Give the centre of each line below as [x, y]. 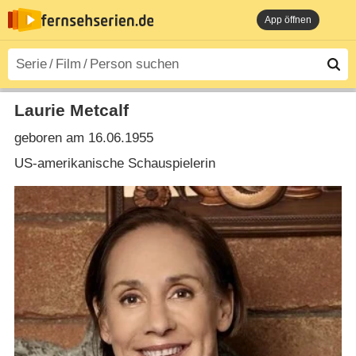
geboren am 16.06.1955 [83, 138]
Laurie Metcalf [71, 110]
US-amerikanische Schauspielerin [114, 163]
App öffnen [288, 20]
